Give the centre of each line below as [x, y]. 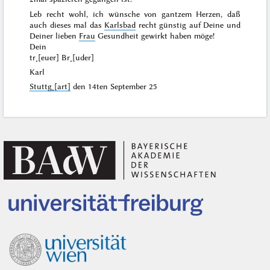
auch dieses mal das [67, 25]
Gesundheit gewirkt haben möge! [155, 36]
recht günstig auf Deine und [188, 25]
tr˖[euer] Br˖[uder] [62, 58]
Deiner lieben [55, 36]
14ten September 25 [123, 86]
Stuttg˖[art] [50, 86]
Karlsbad [120, 25]
